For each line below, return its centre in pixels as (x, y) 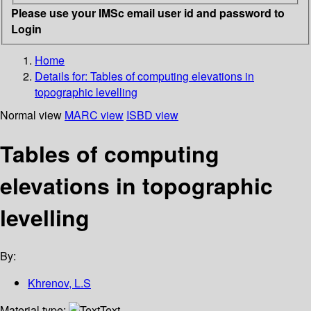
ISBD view (152, 115)
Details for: (62, 76)
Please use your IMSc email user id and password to (148, 12)
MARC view (94, 115)
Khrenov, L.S (59, 283)
